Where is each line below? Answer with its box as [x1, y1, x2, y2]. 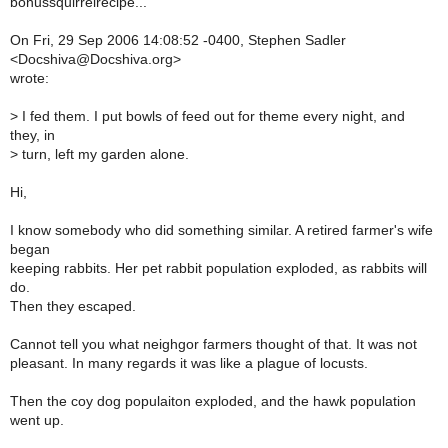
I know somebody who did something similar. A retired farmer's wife [10, 222, 433, 238]
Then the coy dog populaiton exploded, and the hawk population [10, 393, 416, 409]
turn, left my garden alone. [18, 146, 189, 162]
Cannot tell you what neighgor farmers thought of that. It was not [10, 336, 417, 352]
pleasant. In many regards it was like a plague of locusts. [10, 355, 368, 371]
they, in [10, 127, 55, 143]
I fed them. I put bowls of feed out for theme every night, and [18, 108, 405, 124]
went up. [10, 412, 64, 428]
